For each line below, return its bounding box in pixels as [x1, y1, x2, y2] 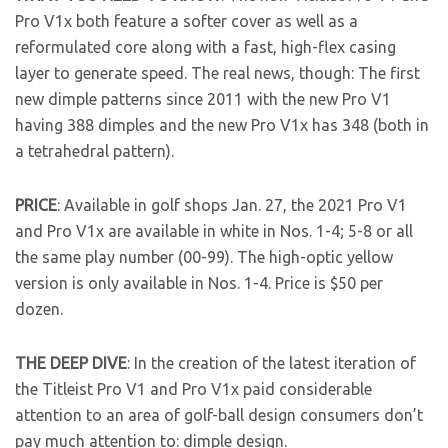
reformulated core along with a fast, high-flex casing [15, 38, 396, 57]
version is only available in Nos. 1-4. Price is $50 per [15, 274, 383, 293]
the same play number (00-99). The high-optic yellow [15, 248, 393, 267]
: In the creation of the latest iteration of [127, 354, 416, 373]
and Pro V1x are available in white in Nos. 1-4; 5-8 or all [15, 222, 413, 241]
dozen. [15, 300, 63, 319]
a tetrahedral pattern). [15, 142, 174, 161]
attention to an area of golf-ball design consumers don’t [15, 406, 423, 425]
